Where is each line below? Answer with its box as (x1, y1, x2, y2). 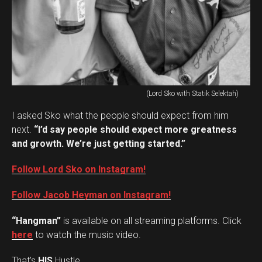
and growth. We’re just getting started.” (12, 138, 185, 150)
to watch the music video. (33, 229, 141, 241)
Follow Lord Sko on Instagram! (12, 164, 146, 175)
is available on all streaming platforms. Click (61, 215, 242, 227)
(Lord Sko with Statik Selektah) (146, 89, 239, 98)
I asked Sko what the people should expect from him (12, 110, 229, 122)
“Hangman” (12, 215, 61, 227)
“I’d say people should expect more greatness (34, 124, 237, 136)
